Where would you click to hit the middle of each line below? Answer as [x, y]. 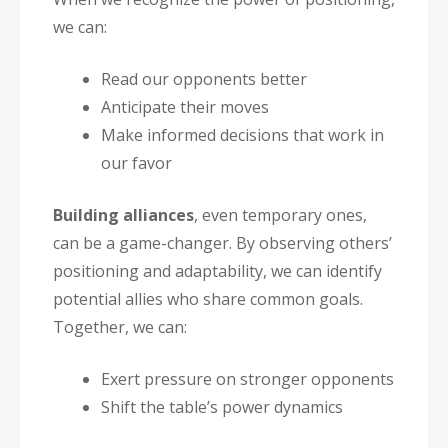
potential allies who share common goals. [208, 298]
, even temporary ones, [280, 214]
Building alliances [123, 214]
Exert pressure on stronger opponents [247, 378]
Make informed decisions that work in [242, 134]
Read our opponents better [204, 78]
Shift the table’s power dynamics [222, 406]
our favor [136, 162]
